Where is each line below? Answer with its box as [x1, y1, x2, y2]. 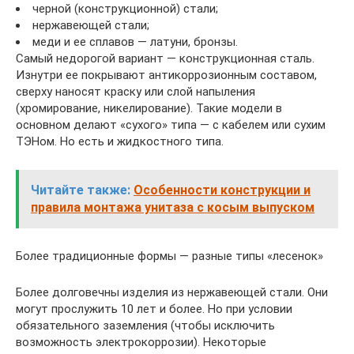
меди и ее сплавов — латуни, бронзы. [32, 35, 238, 50]
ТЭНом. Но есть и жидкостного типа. [16, 134, 224, 149]
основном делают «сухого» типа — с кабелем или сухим [16, 118, 326, 133]
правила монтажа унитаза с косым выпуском [31, 200, 314, 216]
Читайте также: [31, 183, 130, 198]
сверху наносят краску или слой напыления [16, 85, 255, 100]
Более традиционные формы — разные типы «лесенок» [16, 249, 323, 264]
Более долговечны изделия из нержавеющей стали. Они [16, 285, 328, 300]
